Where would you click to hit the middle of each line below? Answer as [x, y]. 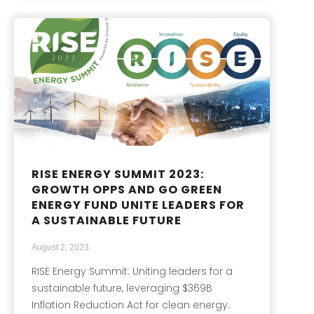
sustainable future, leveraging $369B [122, 288]
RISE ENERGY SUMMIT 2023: [118, 175]
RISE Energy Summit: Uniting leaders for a [132, 272]
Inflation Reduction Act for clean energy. [131, 305]
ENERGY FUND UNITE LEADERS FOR [138, 205]
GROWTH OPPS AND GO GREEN [127, 190]
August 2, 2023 [60, 248]
